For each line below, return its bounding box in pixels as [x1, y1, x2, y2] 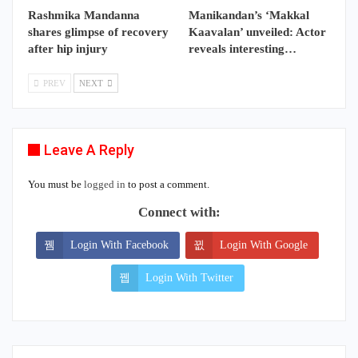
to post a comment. [125, 178, 209, 191]
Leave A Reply [44, 141, 134, 159]
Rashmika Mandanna [28, 9, 140, 22]
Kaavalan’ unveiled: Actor [189, 26, 326, 39]
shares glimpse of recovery [28, 26, 169, 39]
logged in [84, 178, 125, 191]
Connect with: [137, 205, 221, 221]
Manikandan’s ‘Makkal [189, 9, 309, 22]
